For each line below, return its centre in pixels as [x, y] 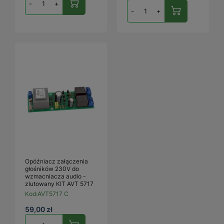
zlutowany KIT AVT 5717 [59, 183]
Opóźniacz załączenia [56, 161]
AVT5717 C [53, 193]
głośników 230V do [52, 168]
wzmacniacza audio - [55, 176]
